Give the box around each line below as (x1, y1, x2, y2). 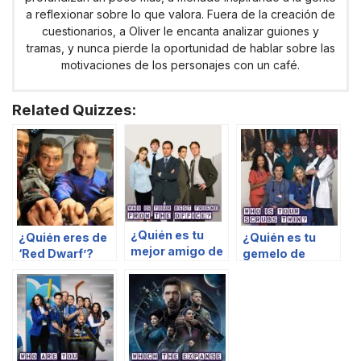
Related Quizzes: (12, 100, 136, 119)
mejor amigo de (131, 243, 223, 258)
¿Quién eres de (19, 230, 107, 244)
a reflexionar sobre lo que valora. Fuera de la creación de (26, 6, 335, 21)
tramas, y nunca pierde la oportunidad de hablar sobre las (26, 40, 335, 55)
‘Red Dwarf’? (19, 246, 93, 260)
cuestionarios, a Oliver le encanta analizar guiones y (42, 23, 319, 38)
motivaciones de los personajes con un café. (61, 57, 300, 72)
